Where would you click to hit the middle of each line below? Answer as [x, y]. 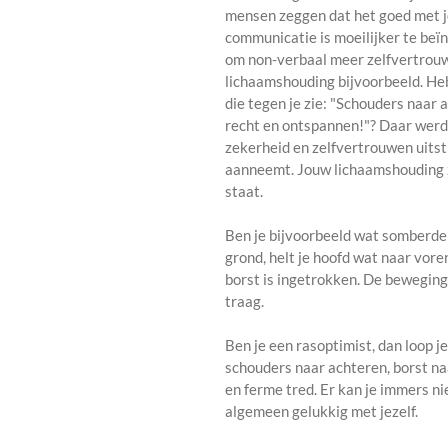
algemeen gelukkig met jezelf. [321, 411]
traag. [244, 301]
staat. [244, 191]
